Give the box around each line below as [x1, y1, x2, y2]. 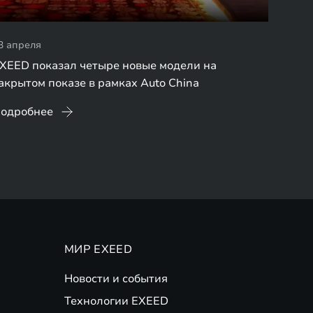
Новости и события [64, 271, 168, 287]
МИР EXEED [64, 242, 132, 258]
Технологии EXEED [64, 293, 168, 310]
